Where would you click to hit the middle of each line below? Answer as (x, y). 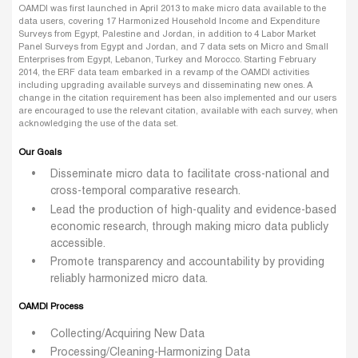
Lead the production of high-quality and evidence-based (193, 210)
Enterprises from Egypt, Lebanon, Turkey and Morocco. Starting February (167, 60)
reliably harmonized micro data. (129, 279)
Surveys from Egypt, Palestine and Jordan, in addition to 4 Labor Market (167, 35)
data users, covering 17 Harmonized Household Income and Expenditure (169, 22)
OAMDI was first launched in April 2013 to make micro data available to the (172, 9)
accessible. (78, 244)
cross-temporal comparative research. (145, 192)
